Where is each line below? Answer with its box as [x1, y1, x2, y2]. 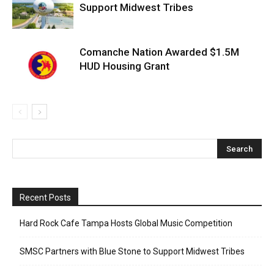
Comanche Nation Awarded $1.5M [80, 46, 239, 59]
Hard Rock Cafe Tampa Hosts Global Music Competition [20, 218, 232, 229]
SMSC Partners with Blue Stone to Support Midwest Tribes [20, 246, 245, 257]
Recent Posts [20, 193, 71, 203]
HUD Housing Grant [80, 60, 169, 73]
